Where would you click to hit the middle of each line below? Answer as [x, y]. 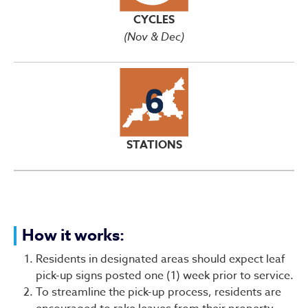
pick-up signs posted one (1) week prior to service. [165, 275]
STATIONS [154, 145]
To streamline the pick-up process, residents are [158, 292]
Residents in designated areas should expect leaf [161, 259]
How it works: [73, 235]
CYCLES [154, 20]
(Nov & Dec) [154, 36]
